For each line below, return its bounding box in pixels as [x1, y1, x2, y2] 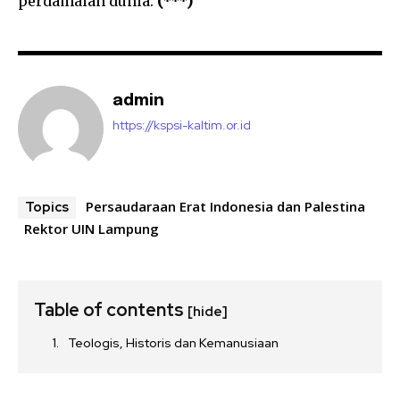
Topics [25, 198, 69, 216]
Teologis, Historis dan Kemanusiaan [68, 335, 279, 351]
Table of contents [34, 298, 187, 321]
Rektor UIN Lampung [24, 220, 159, 237]
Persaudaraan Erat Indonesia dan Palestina [86, 197, 365, 215]
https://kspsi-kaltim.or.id [112, 117, 251, 133]
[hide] [187, 303, 228, 321]
